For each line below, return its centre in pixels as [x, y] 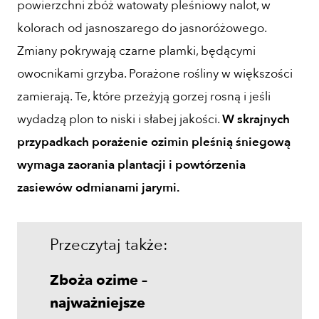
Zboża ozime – [99, 280]
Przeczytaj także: [109, 245]
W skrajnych [256, 119]
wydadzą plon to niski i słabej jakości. [120, 119]
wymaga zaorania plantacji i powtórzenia [131, 164]
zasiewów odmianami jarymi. [98, 187]
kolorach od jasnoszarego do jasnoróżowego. [142, 28]
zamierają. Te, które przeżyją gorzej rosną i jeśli [144, 96]
